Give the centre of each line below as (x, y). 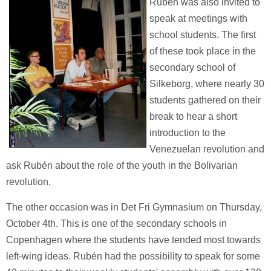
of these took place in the (203, 51)
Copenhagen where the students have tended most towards (133, 240)
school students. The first (203, 35)
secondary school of (192, 67)
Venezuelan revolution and (207, 149)
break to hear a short (193, 116)
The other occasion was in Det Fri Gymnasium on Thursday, (134, 207)
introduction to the (188, 133)
